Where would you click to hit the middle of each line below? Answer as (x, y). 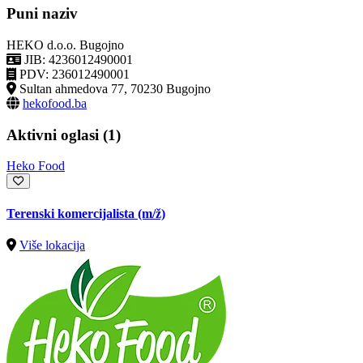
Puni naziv (42, 14)
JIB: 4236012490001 (79, 59)
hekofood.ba (55, 103)
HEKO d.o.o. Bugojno (65, 45)
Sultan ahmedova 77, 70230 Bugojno (115, 88)
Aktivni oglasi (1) (64, 135)
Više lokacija (52, 245)
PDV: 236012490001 (75, 74)
